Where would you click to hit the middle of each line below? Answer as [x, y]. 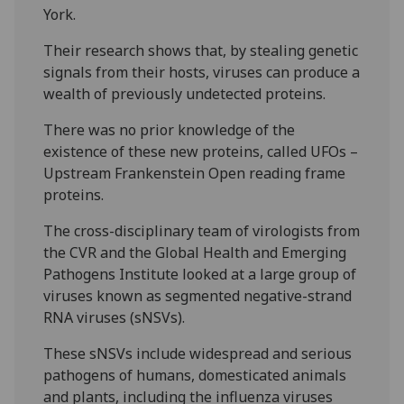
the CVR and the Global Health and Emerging [195, 253]
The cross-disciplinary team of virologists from [202, 231]
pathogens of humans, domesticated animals [195, 376]
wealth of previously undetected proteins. [185, 94]
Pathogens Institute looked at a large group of [200, 275]
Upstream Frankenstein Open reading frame [195, 174]
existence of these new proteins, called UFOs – [201, 152]
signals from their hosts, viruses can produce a [202, 73]
